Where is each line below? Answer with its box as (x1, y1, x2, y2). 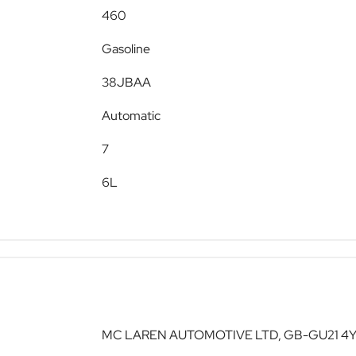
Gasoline (102, 41, 150, 58)
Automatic (102, 107, 161, 125)
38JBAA (102, 74, 151, 91)
